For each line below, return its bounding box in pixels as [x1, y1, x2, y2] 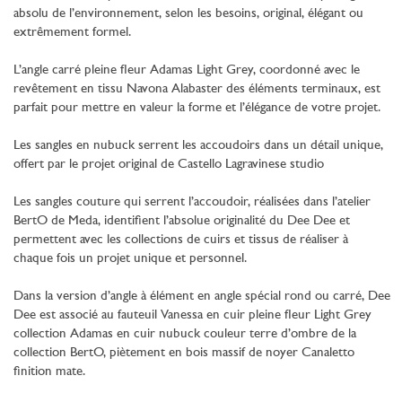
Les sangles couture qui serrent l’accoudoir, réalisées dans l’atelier [13, 195, 371, 209]
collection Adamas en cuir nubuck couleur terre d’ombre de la [13, 327, 356, 341]
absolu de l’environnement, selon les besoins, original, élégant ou [13, 6, 363, 21]
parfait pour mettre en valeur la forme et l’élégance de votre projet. [13, 100, 380, 115]
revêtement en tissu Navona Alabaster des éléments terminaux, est [13, 82, 380, 96]
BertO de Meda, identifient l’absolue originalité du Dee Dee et [13, 214, 350, 228]
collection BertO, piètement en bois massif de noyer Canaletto [13, 345, 354, 360]
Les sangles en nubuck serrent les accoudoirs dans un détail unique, [13, 138, 383, 153]
